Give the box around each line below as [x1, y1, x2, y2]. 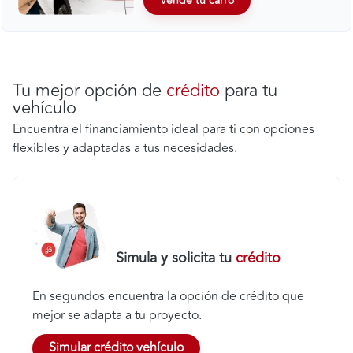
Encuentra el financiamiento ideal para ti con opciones [13, 119, 314, 139]
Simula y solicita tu [116, 246, 236, 269]
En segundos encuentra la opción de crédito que [32, 286, 304, 306]
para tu [220, 76, 277, 104]
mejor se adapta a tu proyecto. [32, 305, 202, 325]
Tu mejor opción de [13, 76, 166, 104]
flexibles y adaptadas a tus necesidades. [13, 138, 237, 158]
